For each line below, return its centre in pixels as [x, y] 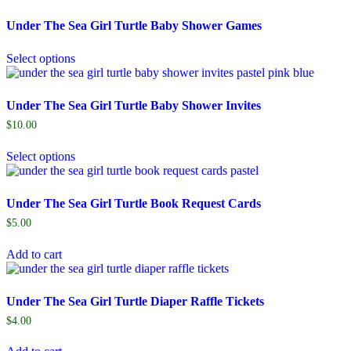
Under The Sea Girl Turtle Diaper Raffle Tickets [135, 301]
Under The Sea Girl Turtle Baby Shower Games [134, 25]
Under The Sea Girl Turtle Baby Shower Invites [134, 105]
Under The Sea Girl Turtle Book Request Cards [134, 203]
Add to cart [34, 254]
